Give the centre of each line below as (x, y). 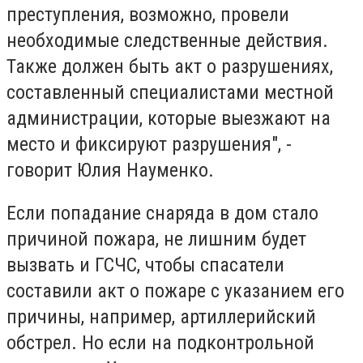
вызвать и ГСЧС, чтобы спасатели (145, 265)
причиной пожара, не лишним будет (156, 239)
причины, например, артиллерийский (161, 317)
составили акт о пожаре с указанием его (175, 291)
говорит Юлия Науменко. (110, 170)
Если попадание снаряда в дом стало (162, 214)
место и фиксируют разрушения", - (149, 144)
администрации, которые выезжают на (169, 118)
